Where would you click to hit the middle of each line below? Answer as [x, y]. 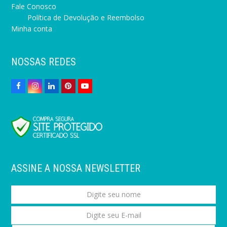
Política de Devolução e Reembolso [86, 18]
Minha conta [32, 29]
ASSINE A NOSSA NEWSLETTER [76, 168]
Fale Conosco [34, 7]
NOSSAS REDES [44, 62]
